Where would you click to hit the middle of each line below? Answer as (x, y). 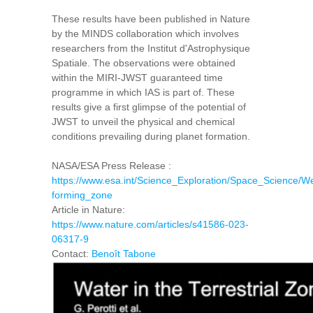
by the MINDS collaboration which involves (145, 34)
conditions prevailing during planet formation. (151, 137)
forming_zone (82, 195)
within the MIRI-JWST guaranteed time (137, 78)
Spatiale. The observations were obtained (144, 63)
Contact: (72, 254)
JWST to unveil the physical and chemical (143, 122)
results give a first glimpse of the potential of (149, 107)
